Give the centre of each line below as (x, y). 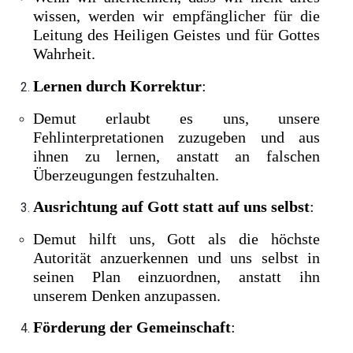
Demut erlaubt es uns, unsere (176, 118)
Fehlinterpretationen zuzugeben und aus (176, 137)
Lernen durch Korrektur (118, 86)
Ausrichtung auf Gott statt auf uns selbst (172, 207)
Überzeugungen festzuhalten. (126, 175)
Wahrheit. (65, 54)
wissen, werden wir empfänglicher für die (176, 16)
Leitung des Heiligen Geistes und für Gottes (176, 35)
